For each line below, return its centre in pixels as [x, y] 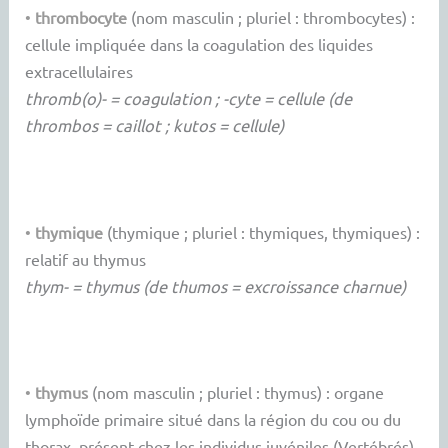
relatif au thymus [86, 258]
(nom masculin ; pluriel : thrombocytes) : [271, 17]
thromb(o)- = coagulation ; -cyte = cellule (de [189, 98]
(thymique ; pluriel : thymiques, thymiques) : [262, 231]
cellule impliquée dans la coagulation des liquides [199, 44]
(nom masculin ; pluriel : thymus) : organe [236, 392]
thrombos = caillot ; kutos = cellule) [155, 125]
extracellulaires [79, 71]
